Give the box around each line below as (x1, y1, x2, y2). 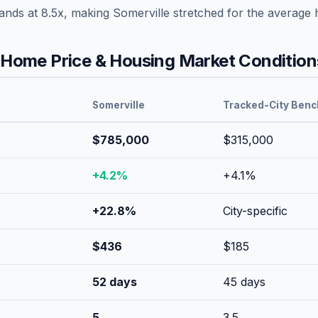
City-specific (223, 203, 287, 218)
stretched (173, 5, 224, 20)
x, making (57, 5, 113, 20)
